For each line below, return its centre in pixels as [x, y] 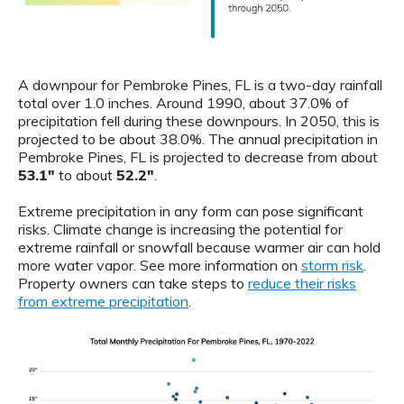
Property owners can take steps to [133, 283]
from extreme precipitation [103, 301]
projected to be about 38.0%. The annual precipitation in [198, 138]
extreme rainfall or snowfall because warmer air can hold [199, 247]
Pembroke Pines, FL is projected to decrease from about [198, 156]
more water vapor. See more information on [160, 265]
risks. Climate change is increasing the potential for [180, 229]
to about [86, 174]
